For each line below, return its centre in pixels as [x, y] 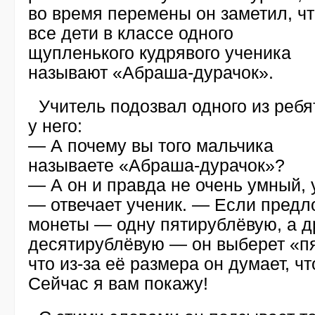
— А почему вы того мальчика [151, 146]
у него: [55, 126]
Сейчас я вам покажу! [118, 283]
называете [73, 165]
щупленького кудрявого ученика [160, 53]
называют [70, 72]
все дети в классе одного [131, 33]
